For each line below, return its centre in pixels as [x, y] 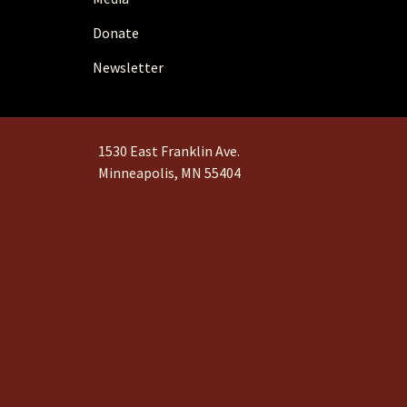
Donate [116, 33]
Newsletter [128, 68]
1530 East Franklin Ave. [169, 150]
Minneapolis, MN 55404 [170, 172]
